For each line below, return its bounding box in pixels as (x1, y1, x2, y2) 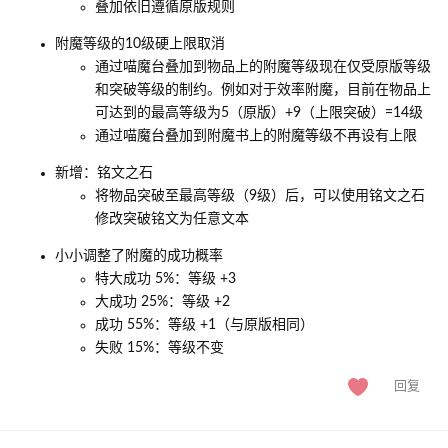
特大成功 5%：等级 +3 (95, 272, 236, 286)
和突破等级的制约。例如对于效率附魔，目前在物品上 (95, 83, 431, 97)
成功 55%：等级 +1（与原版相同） (95, 318, 314, 332)
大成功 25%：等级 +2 (95, 295, 230, 309)
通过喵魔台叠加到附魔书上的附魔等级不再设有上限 (95, 129, 417, 143)
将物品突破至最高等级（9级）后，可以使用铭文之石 (95, 189, 425, 203)
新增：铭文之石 (55, 166, 153, 180)
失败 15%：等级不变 (95, 341, 224, 355)
